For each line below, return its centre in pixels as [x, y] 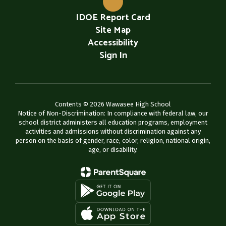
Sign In [113, 55]
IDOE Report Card [113, 17]
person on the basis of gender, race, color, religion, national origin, [113, 140]
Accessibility [113, 43]
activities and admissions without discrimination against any [113, 131]
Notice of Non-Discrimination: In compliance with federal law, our [113, 113]
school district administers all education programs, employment [113, 122]
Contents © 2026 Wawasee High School [113, 104]
